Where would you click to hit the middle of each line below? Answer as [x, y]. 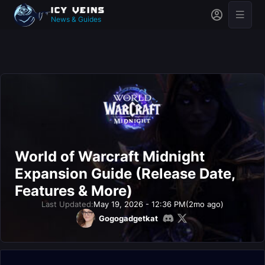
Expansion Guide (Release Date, [125, 174]
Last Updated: [67, 204]
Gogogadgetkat [128, 218]
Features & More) [74, 191]
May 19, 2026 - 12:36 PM [140, 204]
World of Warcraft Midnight [110, 156]
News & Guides [76, 19]
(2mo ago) [205, 204]
